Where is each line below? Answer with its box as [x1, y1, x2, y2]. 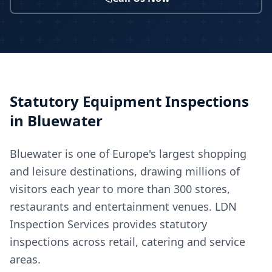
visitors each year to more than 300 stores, [10, 182, 230, 196]
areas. [10, 252, 41, 267]
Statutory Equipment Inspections [10, 91, 249, 111]
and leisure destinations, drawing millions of [10, 164, 240, 178]
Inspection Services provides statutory [10, 217, 207, 231]
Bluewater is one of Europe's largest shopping [10, 146, 246, 161]
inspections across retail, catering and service [10, 234, 245, 249]
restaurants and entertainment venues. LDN [10, 199, 237, 214]
